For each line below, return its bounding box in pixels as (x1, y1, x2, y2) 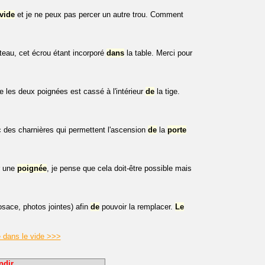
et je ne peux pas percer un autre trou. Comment (15, 10, 183, 19)
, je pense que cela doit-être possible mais (47, 164, 192, 173)
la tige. (154, 87, 180, 96)
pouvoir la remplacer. (99, 202, 175, 211)
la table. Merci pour (124, 49, 192, 57)
